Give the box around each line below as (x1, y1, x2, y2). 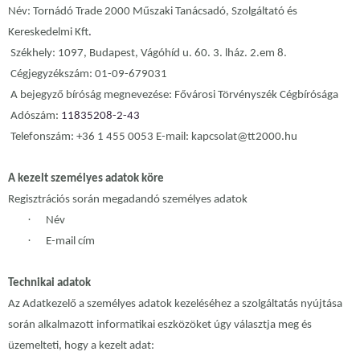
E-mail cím (46, 235, 95, 248)
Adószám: (8, 110, 61, 123)
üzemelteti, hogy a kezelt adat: (8, 340, 154, 353)
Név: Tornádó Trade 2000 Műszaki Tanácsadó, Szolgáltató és (8, 6, 297, 18)
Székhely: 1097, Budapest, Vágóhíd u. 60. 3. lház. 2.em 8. (8, 47, 287, 60)
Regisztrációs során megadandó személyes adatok (8, 194, 247, 207)
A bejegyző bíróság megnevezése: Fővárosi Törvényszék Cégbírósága (8, 89, 338, 102)
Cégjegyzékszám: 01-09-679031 (8, 68, 167, 81)
